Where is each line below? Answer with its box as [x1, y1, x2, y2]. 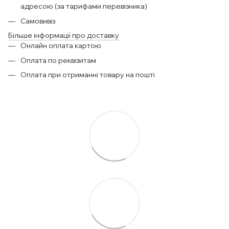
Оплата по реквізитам [20, 55, 96, 65]
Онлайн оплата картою [20, 41, 101, 51]
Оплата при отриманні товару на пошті [20, 70, 155, 79]
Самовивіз [20, 16, 57, 26]
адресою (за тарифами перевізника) [20, 2, 147, 11]
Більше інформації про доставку [8, 31, 119, 40]
